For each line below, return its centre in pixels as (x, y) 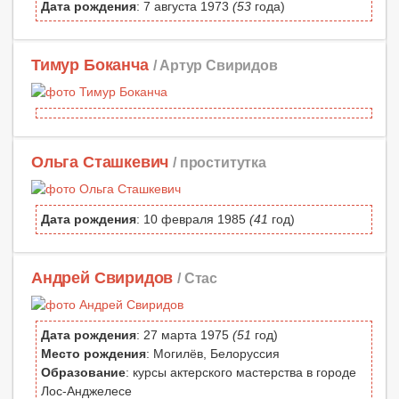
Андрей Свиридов (102, 278)
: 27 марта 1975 (184, 335)
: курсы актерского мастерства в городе (241, 373)
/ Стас (198, 278)
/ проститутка (220, 163)
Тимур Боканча (90, 65)
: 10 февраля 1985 (193, 220)
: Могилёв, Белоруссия (213, 354)
